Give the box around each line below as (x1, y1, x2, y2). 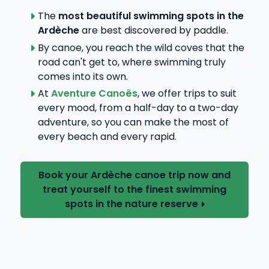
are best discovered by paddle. (79, 23, 228, 37)
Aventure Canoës (50, 86, 138, 101)
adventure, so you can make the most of (37, 115, 229, 130)
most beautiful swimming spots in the (58, 8, 244, 23)
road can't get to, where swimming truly (37, 55, 226, 69)
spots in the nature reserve (64, 197, 198, 211)
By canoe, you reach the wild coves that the (37, 40, 244, 55)
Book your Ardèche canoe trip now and (38, 168, 231, 183)
